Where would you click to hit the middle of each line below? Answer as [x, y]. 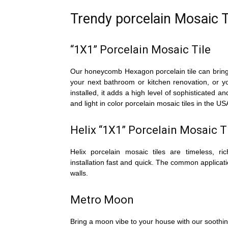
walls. [79, 173]
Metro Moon [102, 200]
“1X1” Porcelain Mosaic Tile [140, 50]
